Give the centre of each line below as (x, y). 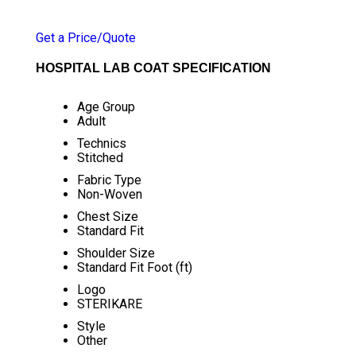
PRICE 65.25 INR (79, 16)
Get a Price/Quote (85, 38)
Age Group (106, 107)
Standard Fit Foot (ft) (134, 267)
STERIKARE (109, 304)
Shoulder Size (116, 253)
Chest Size (107, 217)
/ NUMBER (150, 16)
